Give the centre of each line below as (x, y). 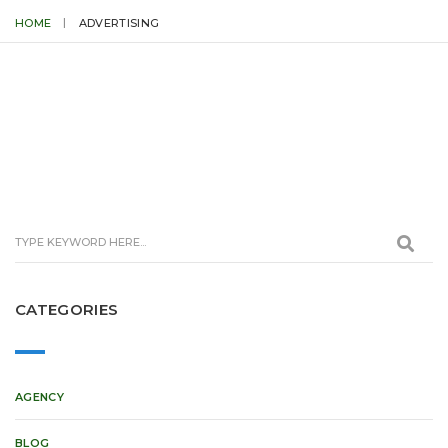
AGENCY (40, 396)
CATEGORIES (67, 309)
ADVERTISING (119, 23)
